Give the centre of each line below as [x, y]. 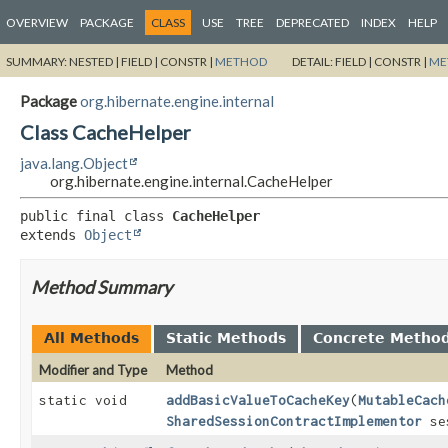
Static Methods [226, 337]
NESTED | [95, 61]
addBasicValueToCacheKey [258, 399]
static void [83, 399]
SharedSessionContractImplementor [294, 420]
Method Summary [101, 286]
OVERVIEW [37, 22]
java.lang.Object [74, 162]
